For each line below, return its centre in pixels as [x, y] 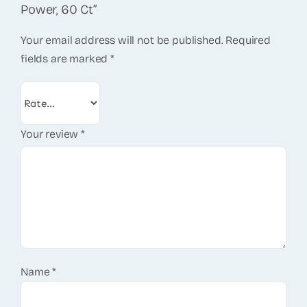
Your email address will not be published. [122, 40]
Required [248, 40]
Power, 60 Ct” [58, 10]
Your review [51, 134]
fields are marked [65, 59]
